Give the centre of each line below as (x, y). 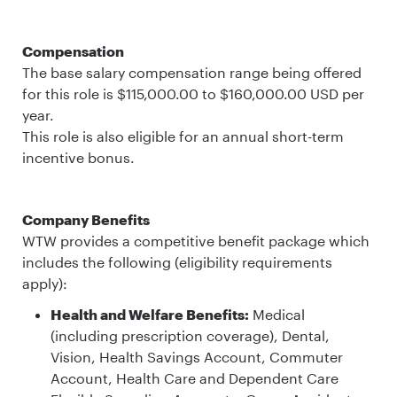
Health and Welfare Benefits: (150, 315)
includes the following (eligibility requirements (177, 262)
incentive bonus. (78, 157)
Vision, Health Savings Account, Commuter (197, 357)
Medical (277, 315)
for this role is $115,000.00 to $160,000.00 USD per (193, 93)
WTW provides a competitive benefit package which (196, 241)
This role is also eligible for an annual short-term (183, 136)
